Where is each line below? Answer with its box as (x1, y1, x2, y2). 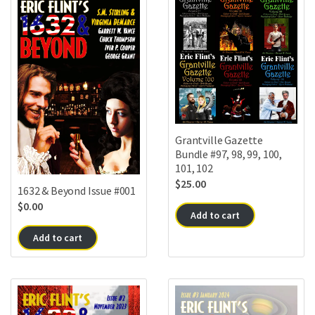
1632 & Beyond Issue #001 (18, 184, 136, 198)
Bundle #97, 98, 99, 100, (175, 146, 283, 161)
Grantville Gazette (175, 132, 264, 147)
